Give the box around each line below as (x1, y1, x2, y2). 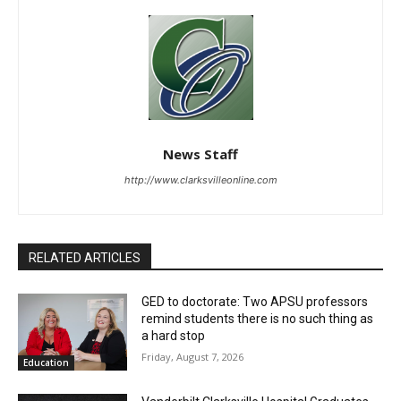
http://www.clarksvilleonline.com (124, 174, 277, 187)
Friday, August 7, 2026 (141, 350, 244, 364)
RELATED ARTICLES (29, 251, 141, 266)
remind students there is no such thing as (141, 311, 374, 327)
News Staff (163, 145, 238, 164)
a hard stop (141, 328, 206, 344)
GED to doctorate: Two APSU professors (141, 294, 369, 310)
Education (23, 356, 69, 369)
